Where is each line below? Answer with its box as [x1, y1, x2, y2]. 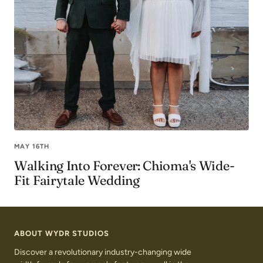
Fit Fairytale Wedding [14, 171, 140, 188]
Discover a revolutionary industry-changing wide [14, 247, 191, 257]
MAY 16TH [14, 142, 49, 150]
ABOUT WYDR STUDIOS [14, 228, 109, 238]
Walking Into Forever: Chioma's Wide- [14, 157, 235, 174]
